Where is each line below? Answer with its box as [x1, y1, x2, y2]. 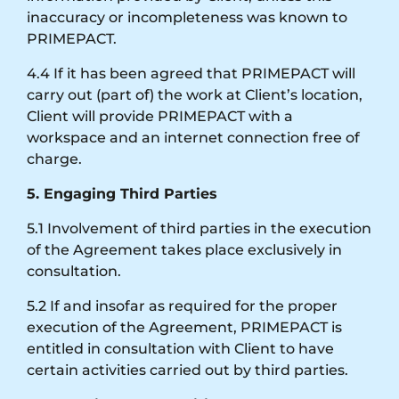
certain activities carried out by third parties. [27, 361, 348, 379]
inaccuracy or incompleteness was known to [27, 8, 347, 26]
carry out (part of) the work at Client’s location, [27, 85, 362, 103]
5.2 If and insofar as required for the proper [27, 297, 338, 314]
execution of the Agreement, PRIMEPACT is [27, 318, 342, 336]
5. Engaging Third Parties [27, 184, 217, 202]
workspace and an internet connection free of [27, 128, 360, 146]
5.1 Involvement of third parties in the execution [27, 219, 371, 237]
